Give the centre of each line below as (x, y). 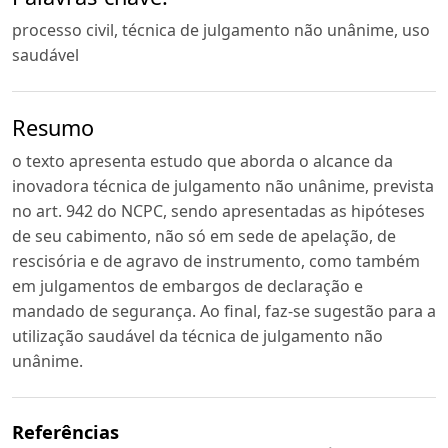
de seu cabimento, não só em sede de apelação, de (204, 235)
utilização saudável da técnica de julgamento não (197, 335)
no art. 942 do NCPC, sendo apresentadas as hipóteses (218, 210)
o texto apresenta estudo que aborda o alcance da (202, 160)
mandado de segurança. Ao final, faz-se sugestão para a (224, 310)
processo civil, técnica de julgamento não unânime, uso (221, 30)
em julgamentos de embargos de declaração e (187, 285)
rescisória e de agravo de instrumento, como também (216, 260)
